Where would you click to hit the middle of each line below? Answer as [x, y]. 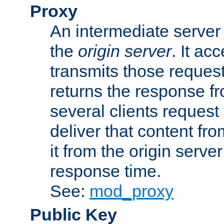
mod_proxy [131, 191]
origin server [125, 51]
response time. [105, 171]
